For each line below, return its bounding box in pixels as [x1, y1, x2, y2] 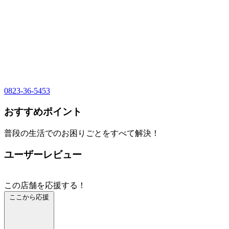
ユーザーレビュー [4, 149, 82, 161]
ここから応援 [9, 193, 49, 201]
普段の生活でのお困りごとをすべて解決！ [4, 128, 159, 138]
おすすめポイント [4, 106, 82, 117]
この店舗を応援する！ [4, 181, 86, 190]
